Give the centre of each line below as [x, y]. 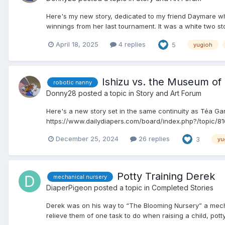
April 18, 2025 [77, 44]
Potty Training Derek [166, 176]
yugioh [203, 44]
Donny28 [61, 93]
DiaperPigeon [69, 187]
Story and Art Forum [169, 93]
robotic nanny [73, 83]
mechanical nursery [80, 177]
